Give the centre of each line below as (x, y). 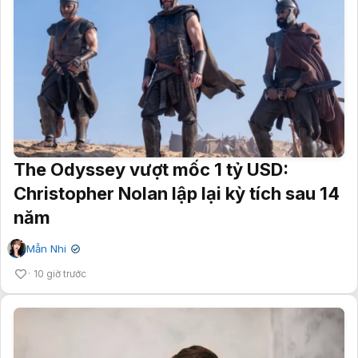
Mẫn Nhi (46, 248)
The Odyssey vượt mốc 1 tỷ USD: (151, 169)
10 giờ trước (60, 273)
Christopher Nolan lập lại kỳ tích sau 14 (177, 193)
